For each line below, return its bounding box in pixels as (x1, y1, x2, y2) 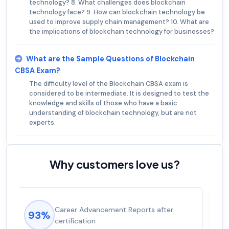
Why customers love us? (49, 157, 180, 172)
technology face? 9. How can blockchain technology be (29, 8, 205, 17)
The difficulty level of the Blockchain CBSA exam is (29, 79, 188, 88)
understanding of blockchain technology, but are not (29, 108, 197, 118)
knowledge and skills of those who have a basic (29, 99, 177, 108)
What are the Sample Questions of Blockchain (26, 54, 195, 64)
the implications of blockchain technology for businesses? (29, 27, 214, 36)
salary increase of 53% (62, 216, 139, 226)
